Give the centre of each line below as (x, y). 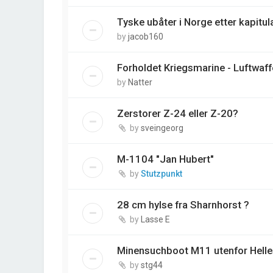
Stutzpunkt (161, 174)
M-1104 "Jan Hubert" (165, 159)
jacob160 (146, 37)
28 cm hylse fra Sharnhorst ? (183, 205)
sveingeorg (162, 128)
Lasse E (155, 220)
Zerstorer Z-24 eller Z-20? (178, 114)
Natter (140, 83)
